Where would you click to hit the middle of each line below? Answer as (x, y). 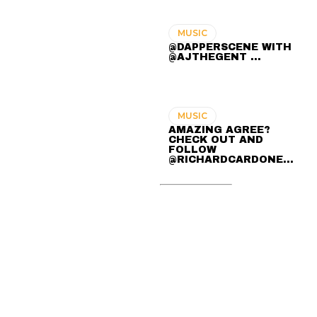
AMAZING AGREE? (220, 130)
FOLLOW (193, 150)
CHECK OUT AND (216, 140)
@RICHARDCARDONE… (231, 160)
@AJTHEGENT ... (215, 57)
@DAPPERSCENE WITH (230, 47)
